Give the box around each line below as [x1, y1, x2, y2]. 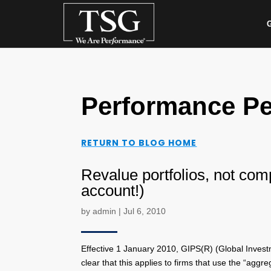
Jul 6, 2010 [123, 206, 166, 216]
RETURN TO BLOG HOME [81, 137, 197, 149]
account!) [81, 181, 145, 200]
